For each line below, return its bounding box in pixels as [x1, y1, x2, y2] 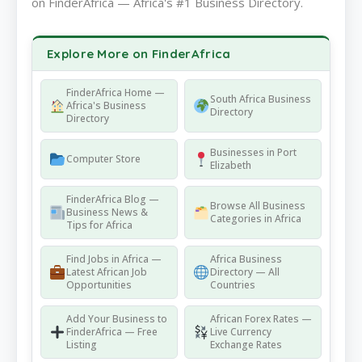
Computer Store [65, 152, 141, 166]
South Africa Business [209, 92, 311, 107]
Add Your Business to [65, 312, 167, 326]
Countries [209, 278, 255, 293]
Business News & [65, 205, 148, 220]
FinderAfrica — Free [65, 325, 158, 339]
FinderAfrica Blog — [65, 192, 159, 207]
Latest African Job [65, 265, 147, 280]
